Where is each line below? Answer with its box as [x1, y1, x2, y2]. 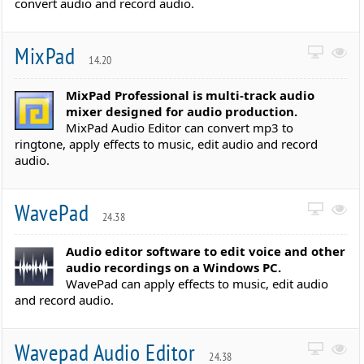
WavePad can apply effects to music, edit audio [66, 275, 329, 292]
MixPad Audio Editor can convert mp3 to [66, 119, 294, 136]
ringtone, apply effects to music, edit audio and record [15, 135, 318, 152]
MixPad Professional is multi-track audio [66, 86, 315, 103]
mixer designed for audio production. [66, 102, 298, 119]
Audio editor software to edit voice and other [66, 243, 346, 260]
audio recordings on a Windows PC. [66, 259, 282, 276]
